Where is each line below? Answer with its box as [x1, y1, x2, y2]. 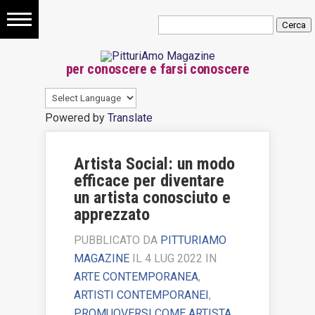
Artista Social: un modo [74, 154, 235, 174]
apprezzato [74, 205, 150, 225]
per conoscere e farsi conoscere [65, 60, 250, 77]
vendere [14, 252, 71, 271]
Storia [14, 30, 56, 49]
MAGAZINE [74, 252, 129, 266]
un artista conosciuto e [74, 188, 231, 208]
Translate [108, 111, 153, 125]
